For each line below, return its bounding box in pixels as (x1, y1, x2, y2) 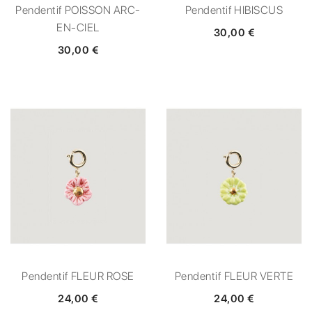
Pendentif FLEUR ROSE (22, 270, 134, 283)
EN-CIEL (56, 20, 100, 34)
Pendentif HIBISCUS (185, 3, 283, 17)
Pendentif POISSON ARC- (15, 3, 141, 17)
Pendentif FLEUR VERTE (174, 270, 294, 283)
